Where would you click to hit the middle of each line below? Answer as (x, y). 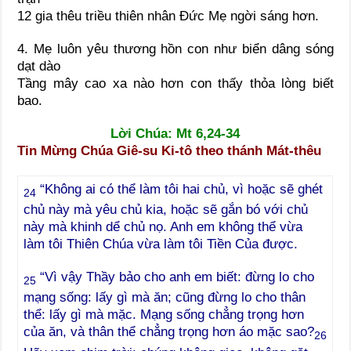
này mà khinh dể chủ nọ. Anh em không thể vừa (163, 227)
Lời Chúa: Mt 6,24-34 (175, 133)
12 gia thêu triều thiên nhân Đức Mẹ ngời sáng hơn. (168, 16)
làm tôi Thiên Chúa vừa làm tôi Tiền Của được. (161, 244)
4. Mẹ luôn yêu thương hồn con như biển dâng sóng (175, 49)
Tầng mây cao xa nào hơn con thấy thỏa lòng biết (175, 83)
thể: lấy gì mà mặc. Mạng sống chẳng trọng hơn (164, 315)
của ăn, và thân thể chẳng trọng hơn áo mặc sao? (169, 332)
